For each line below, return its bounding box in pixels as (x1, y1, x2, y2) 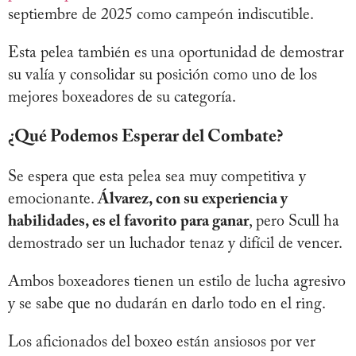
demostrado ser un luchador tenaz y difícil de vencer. (8, 236, 346, 253)
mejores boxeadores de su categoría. (8, 90, 236, 106)
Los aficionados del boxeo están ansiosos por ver (8, 335, 315, 351)
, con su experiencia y (149, 192, 288, 208)
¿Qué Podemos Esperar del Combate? (8, 129, 283, 147)
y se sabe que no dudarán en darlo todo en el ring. (8, 296, 330, 313)
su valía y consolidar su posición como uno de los (8, 68, 317, 84)
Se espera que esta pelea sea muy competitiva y (8, 169, 306, 186)
